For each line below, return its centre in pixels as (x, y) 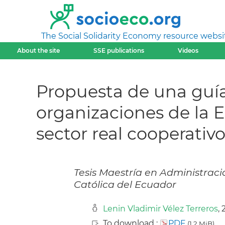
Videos (188, 50)
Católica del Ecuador (125, 185)
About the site (38, 50)
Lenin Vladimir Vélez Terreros (160, 209)
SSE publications (119, 50)
